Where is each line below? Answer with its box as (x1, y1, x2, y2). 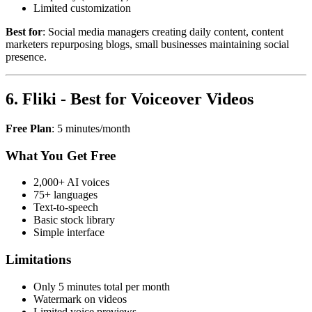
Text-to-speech (33, 201, 98, 214)
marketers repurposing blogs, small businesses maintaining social (6, 38, 289, 51)
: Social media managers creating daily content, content (42, 26, 283, 38)
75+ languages (33, 189, 97, 201)
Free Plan (6, 123, 52, 135)
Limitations (6, 252, 71, 267)
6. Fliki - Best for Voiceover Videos (6, 90, 253, 109)
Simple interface (33, 226, 104, 239)
